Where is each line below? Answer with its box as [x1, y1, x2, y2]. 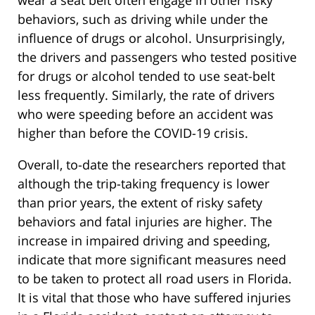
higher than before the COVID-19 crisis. [18, 124, 248, 142]
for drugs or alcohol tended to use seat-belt [18, 67, 275, 85]
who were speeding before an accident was [18, 105, 274, 123]
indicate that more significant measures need [18, 251, 286, 269]
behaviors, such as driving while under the [18, 11, 268, 28]
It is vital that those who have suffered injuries [18, 289, 291, 307]
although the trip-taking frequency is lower [18, 175, 269, 193]
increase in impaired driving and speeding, [18, 232, 270, 250]
